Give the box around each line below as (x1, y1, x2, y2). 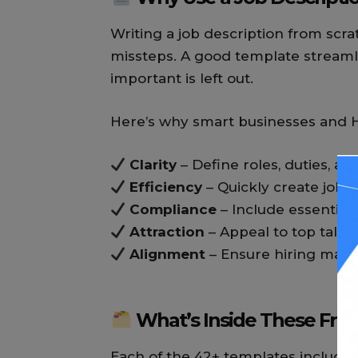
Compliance (129, 201, 217, 218)
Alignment (129, 246, 206, 263)
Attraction (129, 224, 205, 241)
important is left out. (110, 70, 253, 87)
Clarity (129, 157, 177, 173)
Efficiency (129, 179, 203, 196)
